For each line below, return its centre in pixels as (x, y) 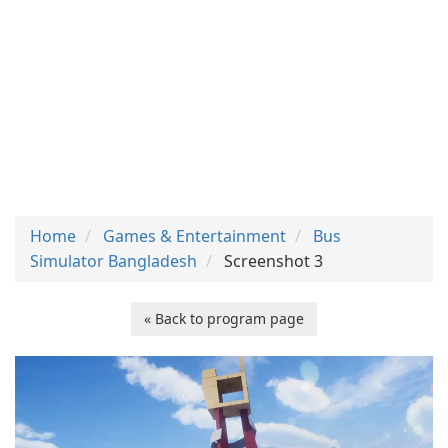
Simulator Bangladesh (113, 261)
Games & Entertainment (194, 236)
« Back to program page (224, 318)
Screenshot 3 (273, 261)
